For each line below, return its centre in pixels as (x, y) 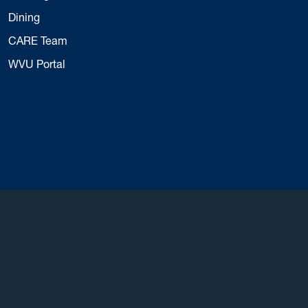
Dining (24, 16)
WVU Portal (37, 63)
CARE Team (38, 40)
